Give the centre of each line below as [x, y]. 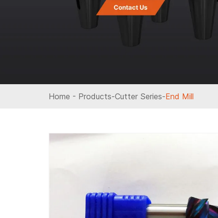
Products [95, 96]
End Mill [180, 96]
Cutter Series [138, 96]
